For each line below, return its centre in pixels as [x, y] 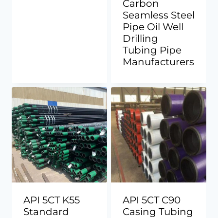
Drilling [140, 38]
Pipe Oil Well [153, 27]
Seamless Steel [159, 15]
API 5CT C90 [152, 200]
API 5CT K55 [52, 200]
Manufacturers [158, 62]
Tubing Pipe [152, 50]
